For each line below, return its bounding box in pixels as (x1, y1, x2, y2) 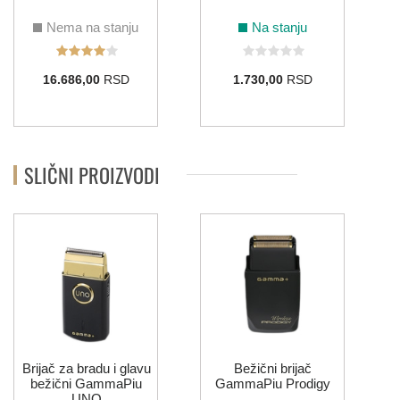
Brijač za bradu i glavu (21, 361, 151, 377)
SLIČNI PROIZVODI (24, 159, 160, 189)
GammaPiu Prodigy (215, 376, 330, 392)
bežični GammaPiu (30, 376, 142, 392)
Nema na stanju (46, 20, 138, 36)
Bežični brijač (234, 361, 312, 377)
